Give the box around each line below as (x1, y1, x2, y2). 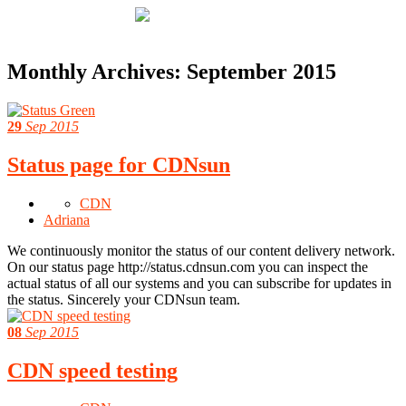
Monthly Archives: (7, 59, 187, 83)
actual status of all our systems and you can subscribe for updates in (7, 275, 391, 291)
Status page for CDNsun (7, 152, 230, 177)
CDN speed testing (7, 358, 178, 382)
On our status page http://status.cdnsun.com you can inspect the (7, 258, 368, 275)
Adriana (43, 211, 90, 227)
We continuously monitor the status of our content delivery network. (7, 242, 395, 258)
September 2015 (187, 59, 336, 83)
